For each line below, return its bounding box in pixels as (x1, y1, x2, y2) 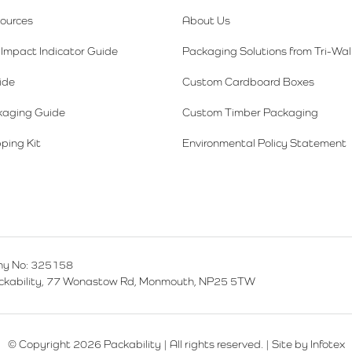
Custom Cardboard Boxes (182, 75, 315, 88)
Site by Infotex (271, 337, 345, 350)
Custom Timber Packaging (182, 105, 319, 119)
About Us (182, 13, 231, 27)
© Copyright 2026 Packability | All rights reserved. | (7, 337, 272, 350)
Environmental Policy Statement (182, 136, 347, 149)
